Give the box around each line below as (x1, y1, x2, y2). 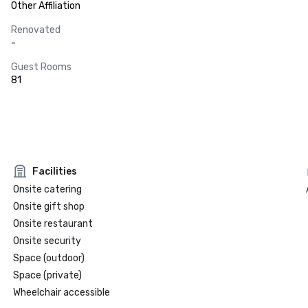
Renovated (11, 24, 60, 36)
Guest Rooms (11, 61, 71, 73)
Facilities (32, 165, 77, 177)
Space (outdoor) (12, 252, 85, 264)
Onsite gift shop (12, 201, 85, 212)
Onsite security (12, 235, 81, 247)
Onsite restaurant (12, 218, 93, 230)
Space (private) (12, 269, 82, 281)
